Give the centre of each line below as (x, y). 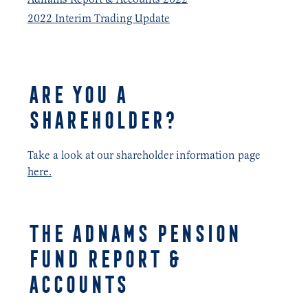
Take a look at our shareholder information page (144, 155)
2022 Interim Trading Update (99, 18)
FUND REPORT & (103, 259)
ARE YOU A (77, 95)
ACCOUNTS (77, 285)
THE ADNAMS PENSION (134, 234)
